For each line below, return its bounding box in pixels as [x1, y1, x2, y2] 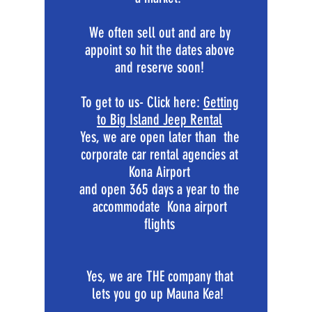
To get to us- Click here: [80, 93, 203, 111]
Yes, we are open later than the [79, 128, 240, 146]
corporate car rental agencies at [81, 146, 238, 163]
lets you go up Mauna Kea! [92, 285, 227, 302]
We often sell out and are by [88, 24, 231, 41]
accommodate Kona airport [92, 198, 227, 215]
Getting [203, 93, 239, 111]
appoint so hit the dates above [84, 41, 235, 58]
